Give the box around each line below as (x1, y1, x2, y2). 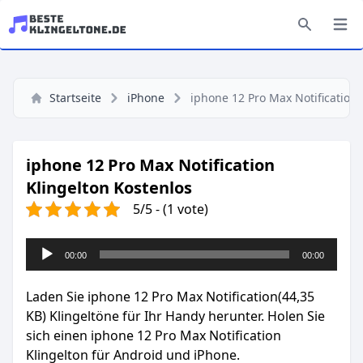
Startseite (49, 90, 101, 105)
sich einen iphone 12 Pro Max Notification (26, 327, 281, 344)
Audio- (25, 238, 65, 256)
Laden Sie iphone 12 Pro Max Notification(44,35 (26, 288, 314, 305)
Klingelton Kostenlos (26, 177, 192, 199)
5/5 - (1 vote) (133, 200, 208, 218)
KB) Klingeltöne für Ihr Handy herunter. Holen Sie (26, 307, 325, 325)
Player (25, 258, 63, 275)
